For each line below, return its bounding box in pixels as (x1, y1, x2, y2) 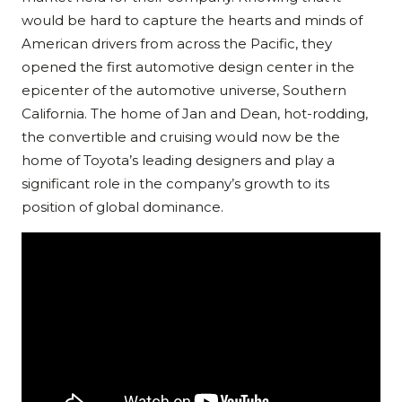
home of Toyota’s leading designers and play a (22, 152, 335, 170)
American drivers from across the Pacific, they (22, 35, 332, 53)
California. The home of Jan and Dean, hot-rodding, (22, 105, 368, 123)
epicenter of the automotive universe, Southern (22, 82, 346, 100)
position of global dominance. (22, 198, 223, 216)
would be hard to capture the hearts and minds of (22, 12, 363, 30)
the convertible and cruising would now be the (22, 128, 340, 146)
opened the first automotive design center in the (22, 58, 354, 76)
